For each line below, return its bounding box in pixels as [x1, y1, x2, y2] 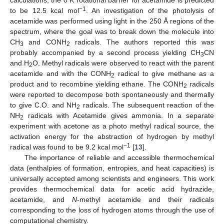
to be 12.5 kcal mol [10, 6, 79, 14]
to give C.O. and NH [10, 100, 76, 109]
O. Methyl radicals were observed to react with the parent [32, 58, 214, 67]
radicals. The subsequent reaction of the [80, 100, 214, 109]
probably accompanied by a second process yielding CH [10, 48, 200, 56]
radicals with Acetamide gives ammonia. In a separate [23, 111, 214, 119]
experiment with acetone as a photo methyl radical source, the [10, 121, 214, 130]
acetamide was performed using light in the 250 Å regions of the [10, 16, 214, 25]
